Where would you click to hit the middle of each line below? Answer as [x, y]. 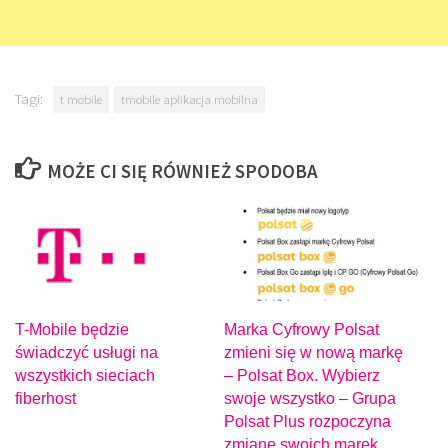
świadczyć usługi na [86, 353]
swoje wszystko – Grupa [310, 399]
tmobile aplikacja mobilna [189, 99]
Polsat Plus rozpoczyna [307, 422]
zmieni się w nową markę [313, 353]
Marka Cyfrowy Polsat [301, 330]
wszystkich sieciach [85, 376]
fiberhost [45, 399]
